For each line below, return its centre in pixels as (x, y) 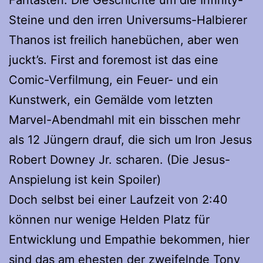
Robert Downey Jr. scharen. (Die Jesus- (119, 160)
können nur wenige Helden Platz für (109, 220)
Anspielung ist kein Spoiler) (85, 180)
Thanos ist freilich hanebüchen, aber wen (124, 40)
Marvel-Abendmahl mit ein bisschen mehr (124, 120)
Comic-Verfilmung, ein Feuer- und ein (114, 80)
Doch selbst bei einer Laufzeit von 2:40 (118, 200)
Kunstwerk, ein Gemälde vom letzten (111, 100)
